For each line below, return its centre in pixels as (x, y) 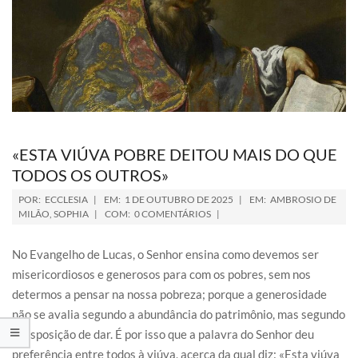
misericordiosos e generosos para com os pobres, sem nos (161, 274)
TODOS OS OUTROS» (90, 175)
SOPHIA (71, 214)
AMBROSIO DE (303, 200)
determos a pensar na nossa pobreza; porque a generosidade (169, 294)
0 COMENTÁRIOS (173, 214)
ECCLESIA (66, 200)
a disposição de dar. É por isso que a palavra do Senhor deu (163, 334)
